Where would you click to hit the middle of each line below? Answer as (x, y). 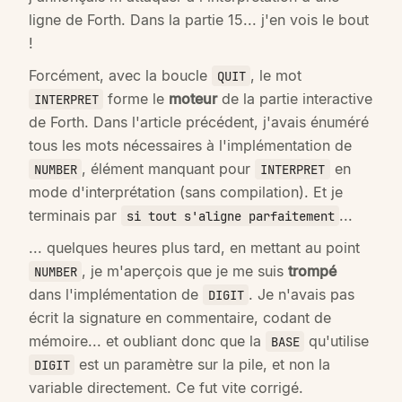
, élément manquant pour (169, 168)
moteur (193, 98)
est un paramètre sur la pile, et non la (203, 364)
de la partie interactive (295, 98)
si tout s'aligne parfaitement (230, 216)
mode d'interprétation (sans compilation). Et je (186, 192)
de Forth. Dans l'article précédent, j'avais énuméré (199, 122)
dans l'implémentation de (116, 294)
